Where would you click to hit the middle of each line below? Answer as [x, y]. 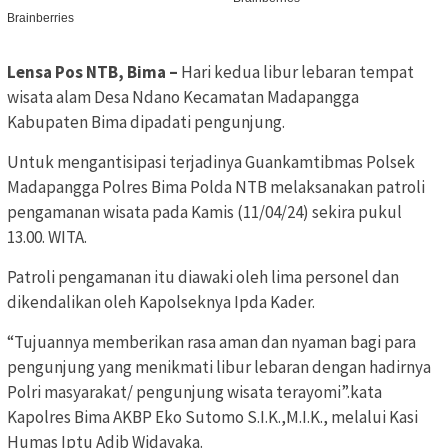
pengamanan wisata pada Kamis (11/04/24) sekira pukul [204, 212]
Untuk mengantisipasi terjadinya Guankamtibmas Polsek [211, 162]
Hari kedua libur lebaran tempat [297, 72]
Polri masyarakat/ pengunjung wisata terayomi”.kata [194, 392]
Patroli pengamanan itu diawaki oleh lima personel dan [203, 277]
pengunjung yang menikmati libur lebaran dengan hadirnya [219, 367]
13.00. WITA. [47, 237]
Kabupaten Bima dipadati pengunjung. [146, 122]
